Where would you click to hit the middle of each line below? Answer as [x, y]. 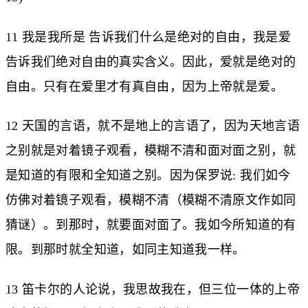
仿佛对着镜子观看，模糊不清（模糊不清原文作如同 [151, 200]
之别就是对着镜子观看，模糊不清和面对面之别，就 [151, 151]
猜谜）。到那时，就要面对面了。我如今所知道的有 [151, 225]
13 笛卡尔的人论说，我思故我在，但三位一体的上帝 [153, 289]
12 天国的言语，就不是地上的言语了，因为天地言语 [153, 126]
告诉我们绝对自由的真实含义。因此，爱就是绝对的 [151, 62]
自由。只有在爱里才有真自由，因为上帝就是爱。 [144, 86]
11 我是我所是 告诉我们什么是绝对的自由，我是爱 [148, 37]
